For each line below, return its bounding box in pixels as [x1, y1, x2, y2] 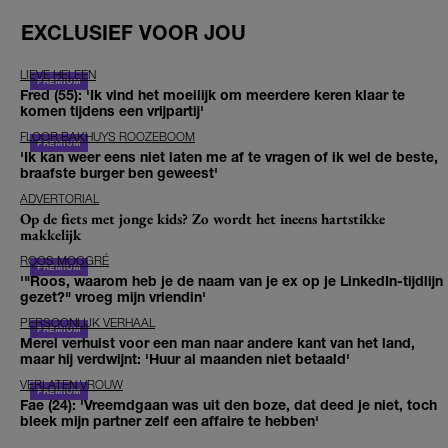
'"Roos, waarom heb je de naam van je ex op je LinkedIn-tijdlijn [20, 271, 443, 289]
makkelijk [20, 224, 81, 244]
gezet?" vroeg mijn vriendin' [20, 287, 206, 305]
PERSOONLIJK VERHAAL [20, 314, 155, 330]
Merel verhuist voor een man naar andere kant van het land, [20, 333, 415, 351]
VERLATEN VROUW [20, 376, 123, 392]
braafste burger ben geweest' [20, 163, 218, 181]
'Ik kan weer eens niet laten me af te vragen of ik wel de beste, [20, 147, 438, 165]
